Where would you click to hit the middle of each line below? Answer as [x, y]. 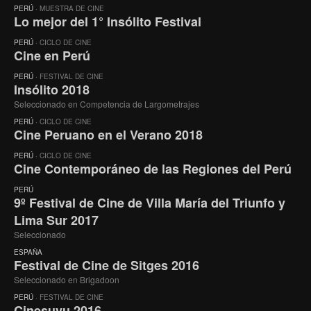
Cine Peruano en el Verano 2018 [108, 134]
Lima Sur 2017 [56, 220]
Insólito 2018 [52, 89]
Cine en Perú [52, 55]
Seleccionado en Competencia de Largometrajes [107, 103]
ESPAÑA [28, 252]
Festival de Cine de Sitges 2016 [107, 265]
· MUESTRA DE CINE [69, 8]
